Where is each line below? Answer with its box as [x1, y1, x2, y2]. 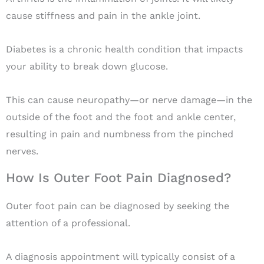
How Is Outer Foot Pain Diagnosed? [6, 170, 231, 186]
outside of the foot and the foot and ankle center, [6, 111, 236, 123]
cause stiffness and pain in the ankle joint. [6, 10, 203, 22]
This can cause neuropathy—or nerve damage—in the [6, 94, 252, 106]
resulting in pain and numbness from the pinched [6, 128, 233, 140]
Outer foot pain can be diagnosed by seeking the [6, 200, 229, 212]
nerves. [6, 146, 38, 157]
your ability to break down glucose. [6, 61, 171, 72]
